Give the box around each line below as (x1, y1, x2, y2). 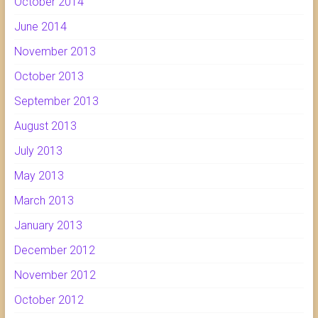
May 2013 (13, 169, 64, 183)
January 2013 (13, 219, 82, 233)
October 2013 (13, 70, 84, 84)
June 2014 (13, 20, 67, 34)
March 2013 (13, 194, 74, 208)
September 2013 (13, 94, 99, 109)
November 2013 (13, 45, 96, 59)
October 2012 (13, 293, 84, 307)
